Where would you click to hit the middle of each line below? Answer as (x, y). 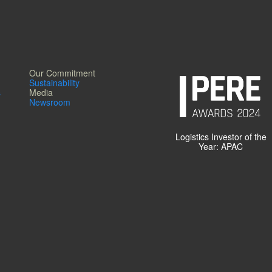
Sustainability (54, 83)
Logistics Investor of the (221, 137)
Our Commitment (62, 73)
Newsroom (49, 102)
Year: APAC (221, 147)
